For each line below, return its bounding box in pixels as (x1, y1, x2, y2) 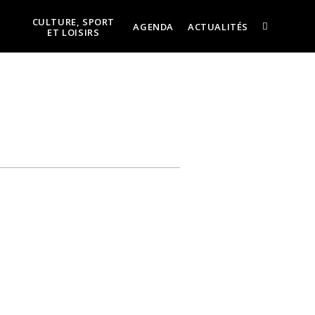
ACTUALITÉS (188, 20, 248, 34)
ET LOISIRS (47, 25, 100, 39)
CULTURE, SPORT (32, 15, 115, 28)
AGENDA (133, 20, 174, 34)
